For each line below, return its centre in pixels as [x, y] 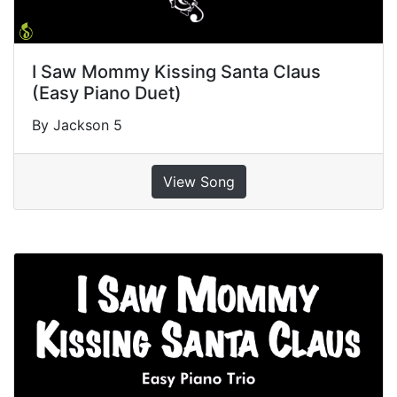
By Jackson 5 [77, 125]
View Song [198, 182]
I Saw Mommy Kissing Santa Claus [176, 72]
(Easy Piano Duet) [107, 93]
